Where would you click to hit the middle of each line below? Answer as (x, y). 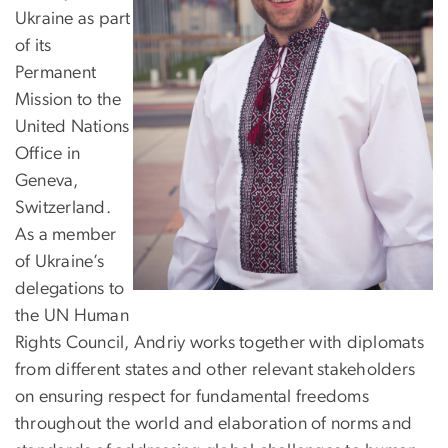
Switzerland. (63, 207)
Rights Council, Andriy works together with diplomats (219, 342)
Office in (48, 153)
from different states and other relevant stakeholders (215, 369)
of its (33, 45)
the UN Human (72, 315)
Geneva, (47, 180)
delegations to (70, 288)
